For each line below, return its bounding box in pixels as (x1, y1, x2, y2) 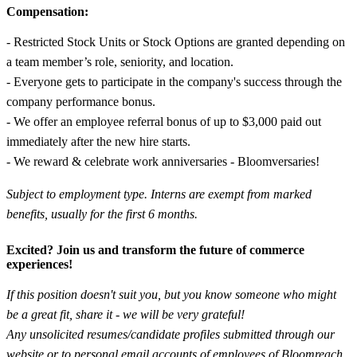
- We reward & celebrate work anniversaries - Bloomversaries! (6, 154, 320, 168)
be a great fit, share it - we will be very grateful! (6, 307, 245, 321)
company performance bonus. (6, 94, 155, 108)
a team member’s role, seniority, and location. (6, 54, 233, 69)
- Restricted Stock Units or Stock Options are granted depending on (6, 34, 345, 49)
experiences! (6, 257, 73, 271)
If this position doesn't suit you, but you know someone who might (6, 287, 336, 301)
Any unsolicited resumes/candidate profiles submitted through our (6, 327, 335, 341)
